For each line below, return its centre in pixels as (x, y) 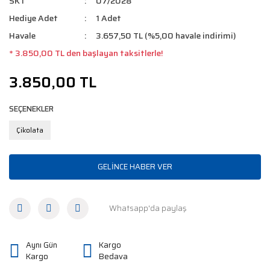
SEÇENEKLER (31, 108)
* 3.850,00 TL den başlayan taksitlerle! (86, 53)
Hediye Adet (33, 18)
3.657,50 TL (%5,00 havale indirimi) (166, 35)
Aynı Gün (42, 245)
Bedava (113, 257)
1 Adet (109, 18)
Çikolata (30, 130)
